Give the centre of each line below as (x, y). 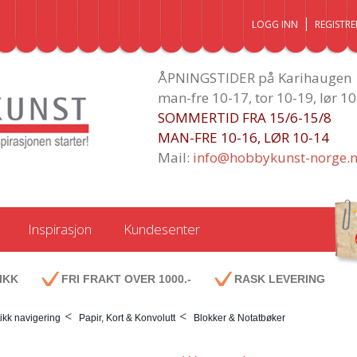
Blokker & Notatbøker (239, 318)
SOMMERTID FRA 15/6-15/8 (244, 118)
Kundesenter (161, 229)
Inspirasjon (59, 229)
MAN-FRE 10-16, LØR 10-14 (243, 137)
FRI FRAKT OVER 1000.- (126, 279)
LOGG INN (275, 24)
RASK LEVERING (279, 279)
